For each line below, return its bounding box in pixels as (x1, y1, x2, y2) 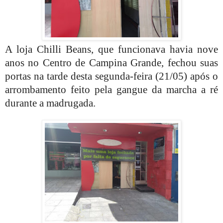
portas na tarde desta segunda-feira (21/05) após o (5, 70, 218, 82)
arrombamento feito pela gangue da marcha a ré (5, 83, 218, 96)
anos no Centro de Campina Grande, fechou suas (5, 56, 218, 69)
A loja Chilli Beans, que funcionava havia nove (5, 43, 218, 55)
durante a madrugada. (5, 97, 96, 109)
